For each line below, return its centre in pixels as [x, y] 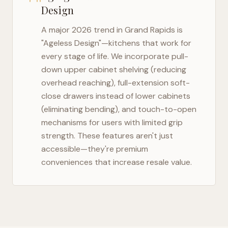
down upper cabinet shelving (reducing [114, 69]
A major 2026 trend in [83, 30]
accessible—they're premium [95, 149]
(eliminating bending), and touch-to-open [119, 109]
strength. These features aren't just [107, 136]
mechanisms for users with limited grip [112, 122]
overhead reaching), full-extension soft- [116, 83]
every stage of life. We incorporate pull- [115, 56]
